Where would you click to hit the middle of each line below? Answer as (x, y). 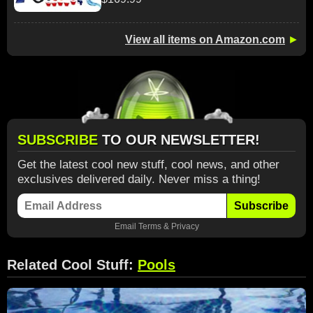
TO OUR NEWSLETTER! (181, 140)
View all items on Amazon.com (205, 39)
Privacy (185, 226)
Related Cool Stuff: (72, 265)
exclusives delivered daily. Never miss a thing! (139, 179)
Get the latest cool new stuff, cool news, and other (148, 165)
